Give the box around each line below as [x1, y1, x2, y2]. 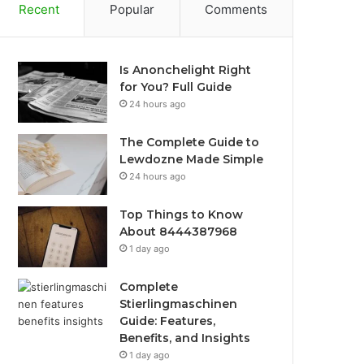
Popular [110, 2, 154, 17]
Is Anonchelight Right [119, 63, 252, 77]
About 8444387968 [119, 224, 238, 239]
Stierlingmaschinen [119, 297, 238, 311]
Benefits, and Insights [119, 331, 251, 345]
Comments [205, 2, 268, 17]
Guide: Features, [119, 314, 216, 328]
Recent [18, 2, 59, 17]
